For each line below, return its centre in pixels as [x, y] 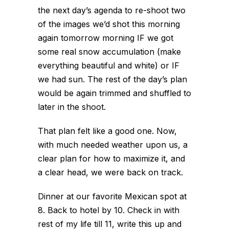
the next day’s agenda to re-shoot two [112, 10]
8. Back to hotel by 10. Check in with [109, 210]
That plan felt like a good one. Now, [107, 131]
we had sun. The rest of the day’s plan [112, 79]
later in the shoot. [72, 107]
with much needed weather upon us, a [113, 145]
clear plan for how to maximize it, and [111, 158]
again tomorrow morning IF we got [106, 38]
